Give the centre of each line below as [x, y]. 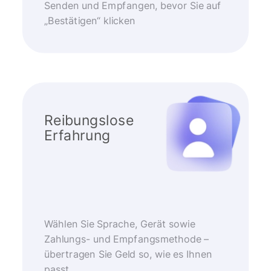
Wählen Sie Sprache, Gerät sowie [119, 224]
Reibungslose [89, 121]
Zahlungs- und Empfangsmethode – [126, 240]
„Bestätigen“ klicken [90, 21]
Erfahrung [77, 136]
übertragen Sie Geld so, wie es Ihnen [128, 255]
